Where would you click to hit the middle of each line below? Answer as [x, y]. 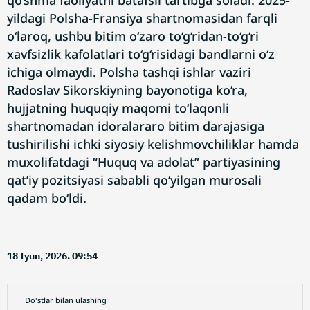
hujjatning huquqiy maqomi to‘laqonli [118, 108]
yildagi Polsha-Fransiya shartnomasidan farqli [142, 18]
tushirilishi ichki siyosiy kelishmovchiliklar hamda [153, 144]
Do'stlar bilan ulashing [66, 300]
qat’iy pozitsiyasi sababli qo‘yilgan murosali [134, 180]
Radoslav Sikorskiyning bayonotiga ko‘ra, [127, 90]
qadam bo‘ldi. [47, 198]
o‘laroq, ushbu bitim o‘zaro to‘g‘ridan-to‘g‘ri [133, 36]
